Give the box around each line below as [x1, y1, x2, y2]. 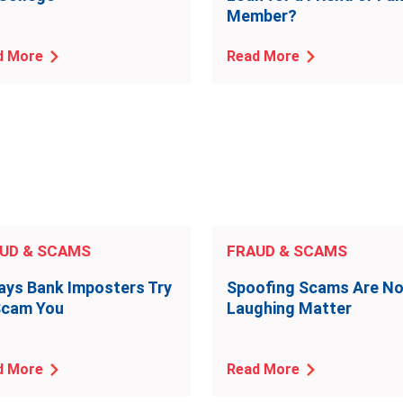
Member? [227, 6, 297, 25]
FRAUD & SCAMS [227, 242, 347, 260]
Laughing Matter [227, 299, 352, 318]
